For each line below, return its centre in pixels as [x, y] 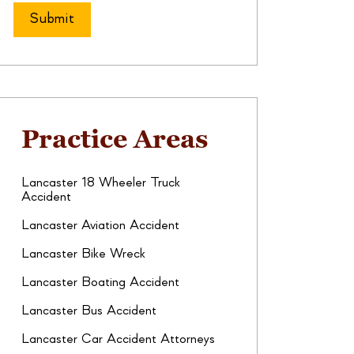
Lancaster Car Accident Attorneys [118, 339]
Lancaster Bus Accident [89, 311]
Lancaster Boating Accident [100, 282]
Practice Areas [115, 139]
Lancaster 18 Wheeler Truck [101, 183]
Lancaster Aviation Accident [100, 226]
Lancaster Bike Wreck [83, 254]
